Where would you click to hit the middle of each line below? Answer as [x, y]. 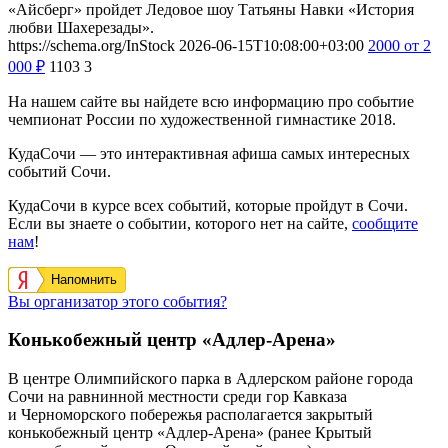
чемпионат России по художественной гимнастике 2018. [202, 119]
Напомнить [84, 279]
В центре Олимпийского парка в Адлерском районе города [210, 379]
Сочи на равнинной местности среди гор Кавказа [177, 397]
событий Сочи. [59, 171]
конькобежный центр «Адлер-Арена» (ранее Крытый [190, 433]
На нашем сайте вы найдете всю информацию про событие [211, 101]
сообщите [385, 223]
